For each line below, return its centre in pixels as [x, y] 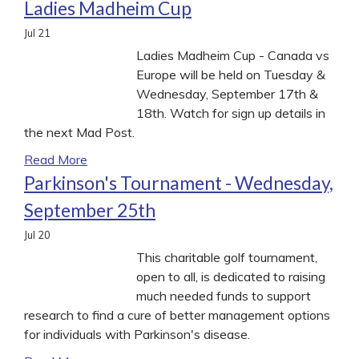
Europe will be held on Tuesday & [231, 74]
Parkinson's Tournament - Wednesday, [179, 182]
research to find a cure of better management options [177, 315]
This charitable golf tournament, [227, 257]
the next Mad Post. [79, 132]
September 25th [90, 210]
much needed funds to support [224, 295]
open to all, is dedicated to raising [231, 276]
